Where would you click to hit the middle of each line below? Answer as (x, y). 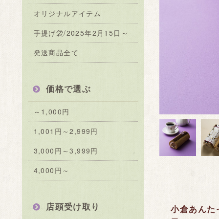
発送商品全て (56, 53)
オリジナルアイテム (67, 13)
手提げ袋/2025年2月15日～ (81, 33)
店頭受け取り (72, 207)
